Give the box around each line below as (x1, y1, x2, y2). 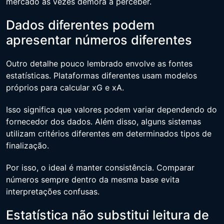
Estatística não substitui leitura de (6, 207, 209, 222)
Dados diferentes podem (6, 17, 154, 32)
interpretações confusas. (6, 186, 99, 196)
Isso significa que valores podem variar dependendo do (6, 104, 217, 114)
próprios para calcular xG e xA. (6, 82, 124, 92)
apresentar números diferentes (6, 32, 192, 47)
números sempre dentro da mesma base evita (6, 174, 179, 184)
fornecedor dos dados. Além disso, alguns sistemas (6, 116, 201, 126)
